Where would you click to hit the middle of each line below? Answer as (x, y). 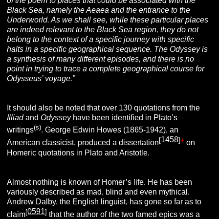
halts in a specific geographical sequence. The (88, 49)
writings (21, 130)
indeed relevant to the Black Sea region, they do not (109, 29)
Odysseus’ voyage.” (41, 78)
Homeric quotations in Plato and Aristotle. (78, 153)
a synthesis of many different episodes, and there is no (101, 59)
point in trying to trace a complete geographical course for (106, 68)
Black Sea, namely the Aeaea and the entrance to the (99, 10)
